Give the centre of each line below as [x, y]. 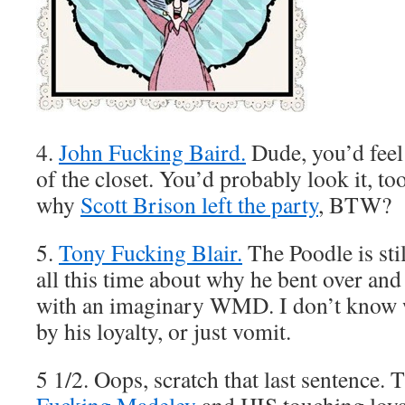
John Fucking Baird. [152, 152]
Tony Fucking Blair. [151, 252]
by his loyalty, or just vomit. [164, 331]
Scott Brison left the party [199, 204]
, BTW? [355, 204]
